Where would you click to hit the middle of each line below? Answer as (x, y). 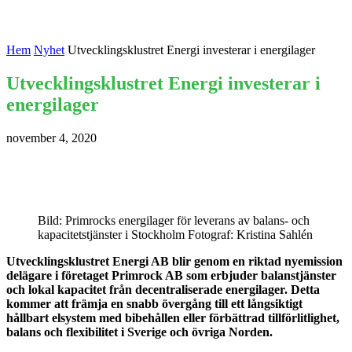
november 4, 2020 (51, 137)
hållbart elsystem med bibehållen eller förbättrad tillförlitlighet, (173, 317)
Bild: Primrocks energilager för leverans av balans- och (174, 220)
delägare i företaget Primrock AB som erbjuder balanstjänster (171, 275)
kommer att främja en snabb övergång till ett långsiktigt (154, 303)
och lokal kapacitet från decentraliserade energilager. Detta (163, 289)
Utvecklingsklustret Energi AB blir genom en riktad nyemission (174, 261)
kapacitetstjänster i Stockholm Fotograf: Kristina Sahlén (175, 234)
